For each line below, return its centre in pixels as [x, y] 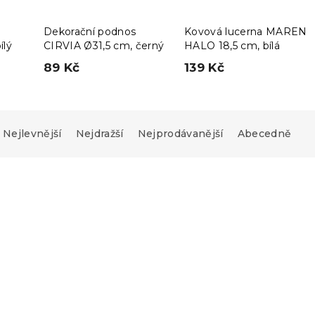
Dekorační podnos [90, 32]
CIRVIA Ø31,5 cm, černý [104, 46]
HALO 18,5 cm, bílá [232, 46]
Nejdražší [99, 134]
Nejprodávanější [180, 134]
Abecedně [264, 134]
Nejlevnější [32, 134]
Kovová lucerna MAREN [246, 32]
